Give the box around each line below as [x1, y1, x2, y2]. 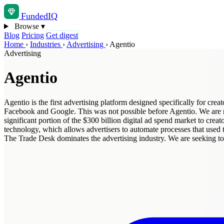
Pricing [21, 31, 44, 39]
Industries [30, 40, 62, 48]
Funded [21, 11, 48, 21]
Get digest [46, 31, 78, 39]
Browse [12, 22, 41, 30]
